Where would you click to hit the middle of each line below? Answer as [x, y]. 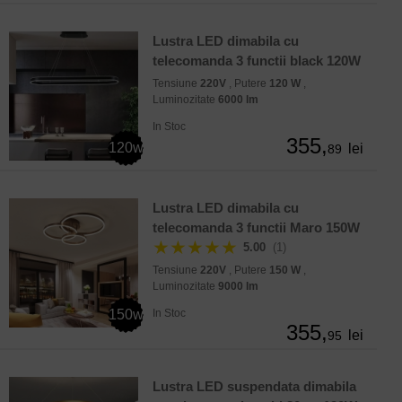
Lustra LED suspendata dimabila [254, 387]
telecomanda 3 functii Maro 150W [256, 228]
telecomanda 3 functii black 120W [257, 61]
